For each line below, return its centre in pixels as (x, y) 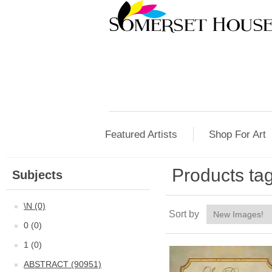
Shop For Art (238, 134)
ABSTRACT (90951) (63, 264)
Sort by (184, 214)
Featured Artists (141, 134)
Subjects (37, 175)
